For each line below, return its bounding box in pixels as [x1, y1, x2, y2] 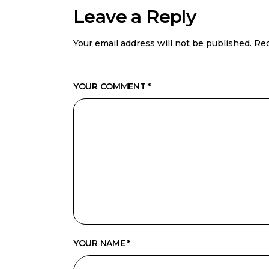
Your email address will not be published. [73, 38, 252, 49]
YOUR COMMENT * [73, 81, 151, 92]
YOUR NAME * [73, 238, 130, 249]
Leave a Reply [73, 5, 196, 28]
